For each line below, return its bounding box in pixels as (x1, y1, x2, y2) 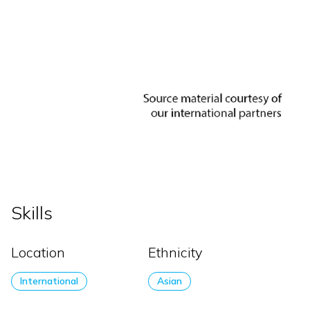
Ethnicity (148, 244, 203, 262)
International (20, 275, 78, 288)
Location (11, 244, 65, 262)
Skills (11, 201, 53, 225)
